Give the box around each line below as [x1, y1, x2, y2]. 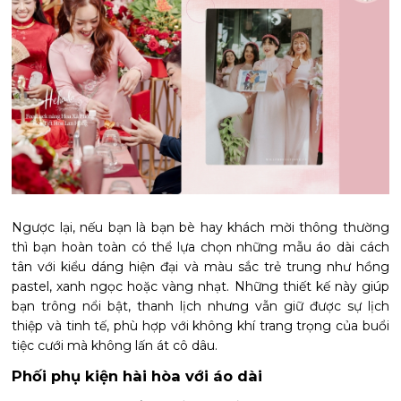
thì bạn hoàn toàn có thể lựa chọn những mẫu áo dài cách [12, 239, 389, 256]
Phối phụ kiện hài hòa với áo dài [12, 367, 263, 386]
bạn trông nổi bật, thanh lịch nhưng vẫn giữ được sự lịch [12, 298, 389, 315]
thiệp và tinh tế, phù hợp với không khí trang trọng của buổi [12, 318, 389, 335]
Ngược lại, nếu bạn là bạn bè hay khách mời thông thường [12, 219, 389, 236]
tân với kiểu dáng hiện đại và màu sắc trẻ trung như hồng [12, 259, 389, 276]
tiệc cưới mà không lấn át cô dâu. [12, 337, 218, 354]
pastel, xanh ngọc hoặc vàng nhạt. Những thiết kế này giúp [12, 278, 389, 295]
